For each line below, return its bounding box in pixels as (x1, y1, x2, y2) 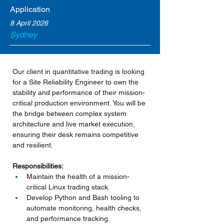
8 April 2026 (10, 19, 48, 27)
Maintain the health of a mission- (26, 172, 129, 180)
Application (10, 4, 50, 14)
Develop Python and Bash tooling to (26, 193, 141, 201)
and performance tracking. (26, 214, 110, 222)
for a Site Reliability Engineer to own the (12, 78, 140, 86)
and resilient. (12, 141, 53, 149)
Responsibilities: (12, 162, 63, 170)
